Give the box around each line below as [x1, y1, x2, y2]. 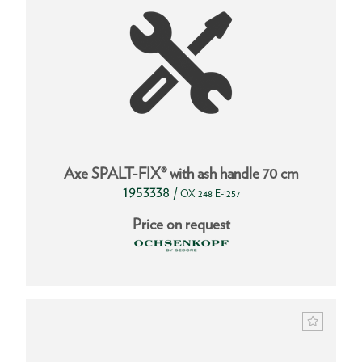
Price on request [132, 215, 230, 234]
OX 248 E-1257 [179, 187, 240, 200]
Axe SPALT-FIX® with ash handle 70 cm [64, 164, 298, 183]
